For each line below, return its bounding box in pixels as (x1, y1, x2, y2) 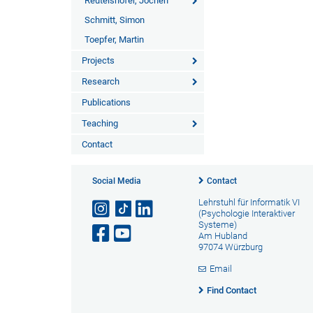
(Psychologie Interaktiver (198, 208, 295, 219)
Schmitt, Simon (85, 15, 145, 25)
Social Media (92, 176, 141, 186)
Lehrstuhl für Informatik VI (198, 197, 300, 208)
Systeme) (198, 219, 237, 230)
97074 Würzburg (198, 242, 263, 252)
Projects (82, 55, 115, 66)
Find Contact (206, 285, 256, 296)
